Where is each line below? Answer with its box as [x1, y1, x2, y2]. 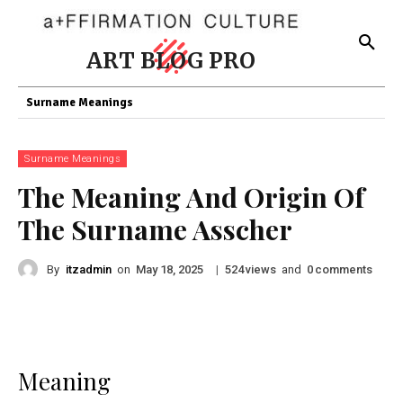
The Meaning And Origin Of [18, 179, 364, 215]
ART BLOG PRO [86, 47, 255, 75]
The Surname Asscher [18, 211, 292, 247]
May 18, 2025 [136, 263, 203, 277]
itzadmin [66, 262, 112, 276]
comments [315, 262, 372, 276]
